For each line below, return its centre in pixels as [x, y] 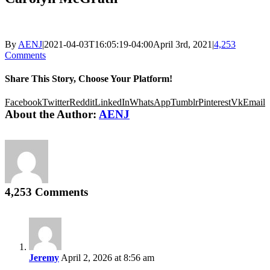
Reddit [82, 102]
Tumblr [184, 102]
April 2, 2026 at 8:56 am [107, 258]
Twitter [56, 102]
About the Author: [52, 115]
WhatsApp [150, 102]
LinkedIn [112, 102]
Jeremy [44, 258]
